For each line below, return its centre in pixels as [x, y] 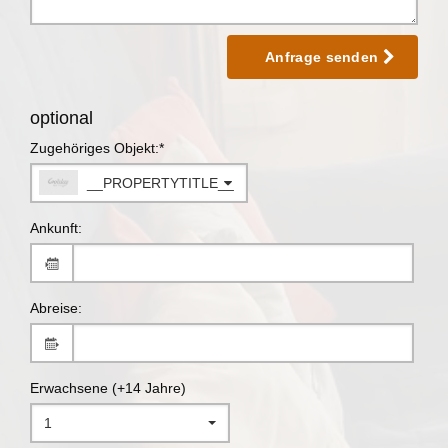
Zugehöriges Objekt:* [97, 148]
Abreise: [56, 308]
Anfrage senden [324, 57]
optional [61, 118]
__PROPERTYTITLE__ [160, 183]
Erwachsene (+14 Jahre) [108, 388]
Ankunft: [56, 228]
